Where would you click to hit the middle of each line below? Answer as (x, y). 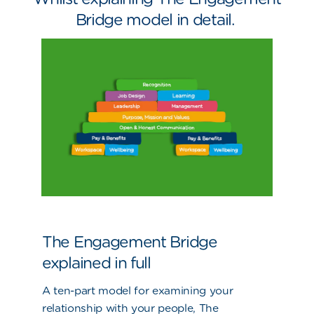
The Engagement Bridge (130, 242)
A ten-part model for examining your (138, 291)
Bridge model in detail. (157, 20)
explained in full (96, 263)
